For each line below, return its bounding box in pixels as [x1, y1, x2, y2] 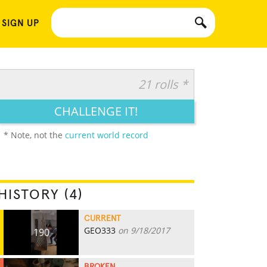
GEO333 [84, 225, 116, 236]
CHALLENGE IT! [54, 103, 138, 119]
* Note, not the [4, 129, 65, 141]
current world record [65, 129, 148, 141]
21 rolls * [138, 76, 188, 92]
